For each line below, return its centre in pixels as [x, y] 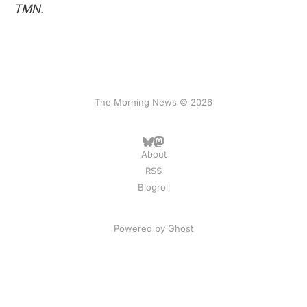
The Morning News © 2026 [153, 102]
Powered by [141, 228]
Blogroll [153, 187]
